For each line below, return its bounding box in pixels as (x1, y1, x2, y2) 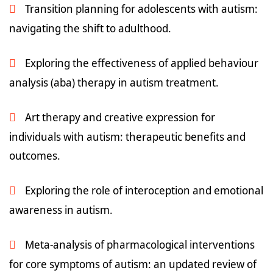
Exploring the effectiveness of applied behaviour (25, 55, 258, 70)
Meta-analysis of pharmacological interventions (25, 237, 255, 252)
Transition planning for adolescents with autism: (25, 1, 258, 16)
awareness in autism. (9, 202, 113, 217)
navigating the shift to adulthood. (9, 21, 171, 35)
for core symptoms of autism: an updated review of (9, 257, 257, 271)
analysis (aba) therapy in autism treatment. (9, 75, 219, 90)
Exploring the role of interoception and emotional (25, 183, 263, 197)
